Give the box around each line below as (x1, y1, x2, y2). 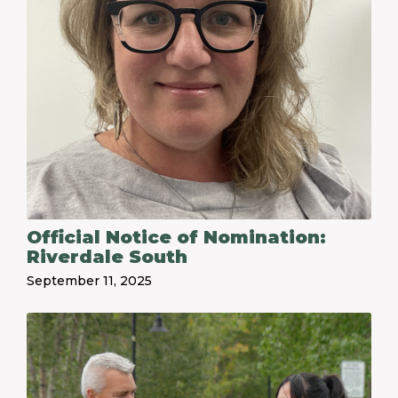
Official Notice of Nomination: (27, 227, 326, 248)
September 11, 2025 (27, 273, 152, 289)
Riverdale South (27, 246, 187, 267)
